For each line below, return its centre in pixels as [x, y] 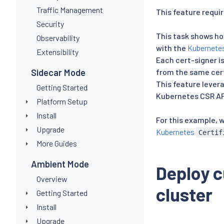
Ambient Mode [60, 164]
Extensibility [57, 51]
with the [172, 47]
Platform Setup [62, 101]
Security [50, 23]
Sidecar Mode [58, 72]
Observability [58, 37]
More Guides [56, 143]
